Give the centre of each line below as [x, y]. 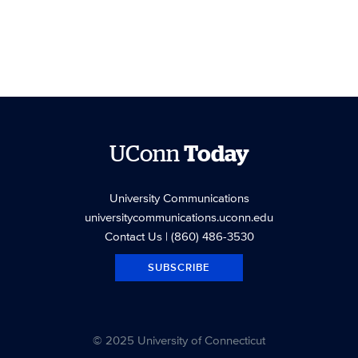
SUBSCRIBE [179, 267]
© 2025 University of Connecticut [179, 340]
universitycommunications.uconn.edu [179, 217]
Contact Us [133, 236]
